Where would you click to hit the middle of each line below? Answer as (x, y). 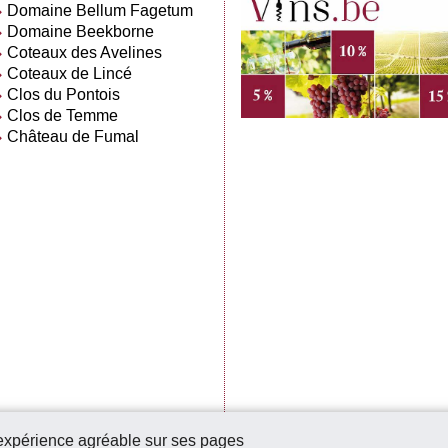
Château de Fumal (72, 136)
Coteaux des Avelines (84, 52)
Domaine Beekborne (80, 31)
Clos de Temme (62, 115)
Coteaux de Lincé (69, 73)
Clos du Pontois (63, 94)
